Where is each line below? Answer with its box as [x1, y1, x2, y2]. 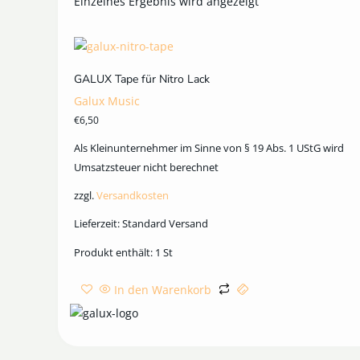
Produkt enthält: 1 [74, 245, 163, 260]
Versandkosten [96, 189, 169, 203]
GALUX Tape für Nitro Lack [74, 71, 210, 87]
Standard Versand [122, 217, 208, 231]
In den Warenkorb [114, 281, 211, 297]
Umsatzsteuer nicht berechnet [74, 161, 219, 174]
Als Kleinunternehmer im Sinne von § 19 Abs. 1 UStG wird [74, 141, 344, 155]
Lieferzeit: [74, 217, 122, 231]
